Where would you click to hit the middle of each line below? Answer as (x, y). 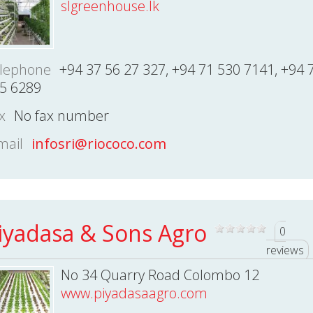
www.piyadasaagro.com (134, 293)
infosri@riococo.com (99, 144)
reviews (285, 250)
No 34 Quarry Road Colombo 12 (160, 275)
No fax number (61, 116)
